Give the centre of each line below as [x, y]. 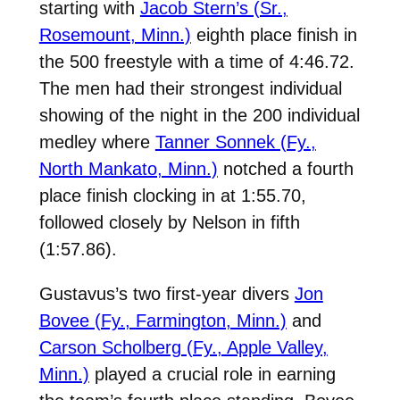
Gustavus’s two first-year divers [167, 293]
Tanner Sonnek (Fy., [235, 142]
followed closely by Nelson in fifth [169, 222]
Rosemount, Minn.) [115, 34]
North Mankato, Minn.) [128, 168]
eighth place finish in [274, 34]
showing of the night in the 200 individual [199, 115]
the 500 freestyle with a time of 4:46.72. [196, 61]
